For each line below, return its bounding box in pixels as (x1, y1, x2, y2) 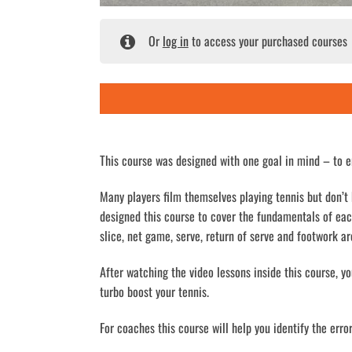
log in (162, 31, 189, 50)
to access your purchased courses (188, 31, 347, 50)
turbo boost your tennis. (100, 281, 209, 301)
